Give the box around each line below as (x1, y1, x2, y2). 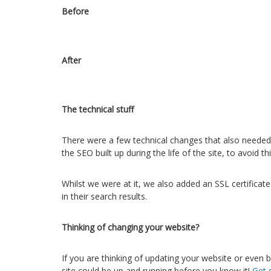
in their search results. (62, 191, 147, 202)
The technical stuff (62, 103, 134, 115)
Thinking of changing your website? (62, 221, 199, 233)
